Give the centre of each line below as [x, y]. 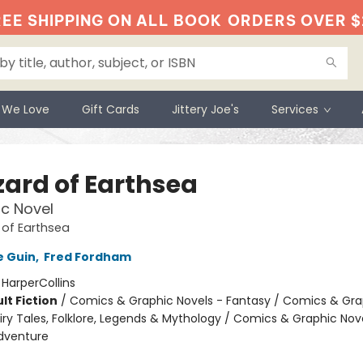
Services [295, 109]
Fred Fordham [87, 257]
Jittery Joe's [205, 109]
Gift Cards [111, 109]
